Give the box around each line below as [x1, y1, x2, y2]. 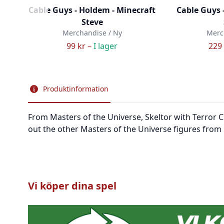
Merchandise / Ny [62, 28, 122, 37]
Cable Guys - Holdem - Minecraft [28, 4, 155, 15]
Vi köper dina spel [28, 179, 116, 192]
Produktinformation [43, 84, 108, 93]
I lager [93, 40, 117, 51]
